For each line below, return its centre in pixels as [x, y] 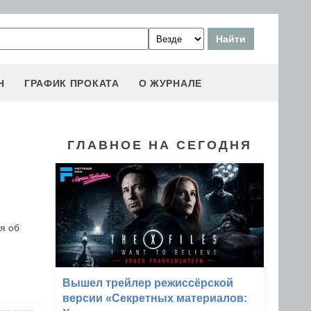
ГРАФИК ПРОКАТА [72, 83]
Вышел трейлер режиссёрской [148, 283]
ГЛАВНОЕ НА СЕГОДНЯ [160, 145]
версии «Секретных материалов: [155, 298]
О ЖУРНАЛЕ [170, 83]
